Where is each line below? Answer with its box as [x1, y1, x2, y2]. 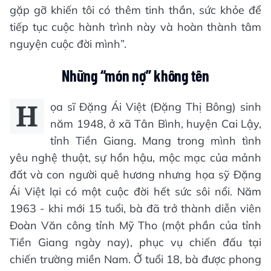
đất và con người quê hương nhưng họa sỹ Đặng [10, 168, 261, 182]
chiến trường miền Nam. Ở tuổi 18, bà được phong [10, 252, 261, 267]
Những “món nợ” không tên [62, 66, 209, 85]
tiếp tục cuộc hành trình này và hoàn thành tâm [10, 20, 261, 34]
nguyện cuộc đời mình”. [10, 37, 126, 51]
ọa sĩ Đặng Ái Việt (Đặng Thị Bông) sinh [50, 100, 261, 114]
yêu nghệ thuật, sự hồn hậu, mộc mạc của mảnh [10, 151, 261, 165]
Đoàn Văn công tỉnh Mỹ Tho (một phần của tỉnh [10, 218, 261, 233]
